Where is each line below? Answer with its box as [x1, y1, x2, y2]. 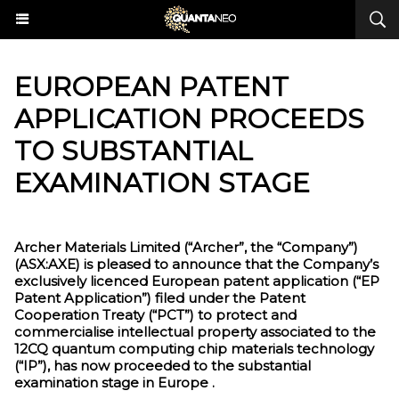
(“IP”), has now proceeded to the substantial [14, 357, 311, 374]
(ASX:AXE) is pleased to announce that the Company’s [14, 256, 379, 273]
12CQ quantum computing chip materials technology [14, 340, 374, 357]
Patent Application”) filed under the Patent [14, 289, 305, 306]
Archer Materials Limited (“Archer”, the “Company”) [14, 239, 358, 256]
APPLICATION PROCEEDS [14, 102, 364, 135]
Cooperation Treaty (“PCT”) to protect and [14, 306, 297, 323]
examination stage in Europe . [14, 374, 215, 391]
